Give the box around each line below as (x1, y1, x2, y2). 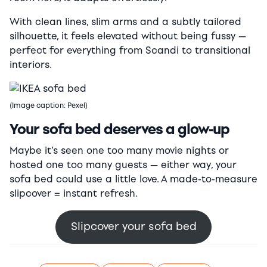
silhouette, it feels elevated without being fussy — (10, 30, 246, 42)
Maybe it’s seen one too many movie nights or (10, 144, 229, 156)
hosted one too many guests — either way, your (10, 159, 237, 170)
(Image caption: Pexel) (10, 101, 88, 110)
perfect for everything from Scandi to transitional (10, 44, 250, 56)
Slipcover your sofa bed (70, 219, 197, 233)
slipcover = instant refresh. (10, 187, 138, 199)
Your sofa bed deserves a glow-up (10, 120, 229, 138)
